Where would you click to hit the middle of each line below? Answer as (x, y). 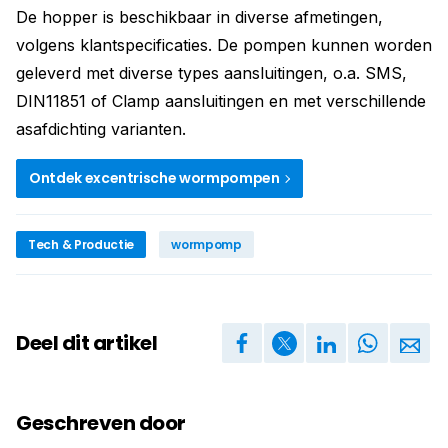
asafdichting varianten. (101, 129)
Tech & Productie (81, 244)
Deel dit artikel (86, 342)
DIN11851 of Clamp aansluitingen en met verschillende (221, 101)
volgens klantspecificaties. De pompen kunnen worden (224, 45)
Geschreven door (101, 423)
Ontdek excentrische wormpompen (156, 178)
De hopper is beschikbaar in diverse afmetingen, (199, 17)
